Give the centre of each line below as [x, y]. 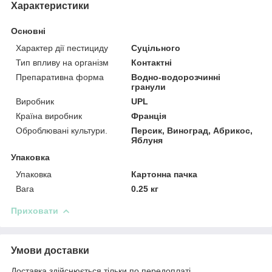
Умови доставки [50, 250]
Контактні [152, 62]
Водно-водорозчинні [176, 77]
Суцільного [156, 48]
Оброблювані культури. [62, 130]
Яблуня [147, 140]
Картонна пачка [165, 174]
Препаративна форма [60, 77]
